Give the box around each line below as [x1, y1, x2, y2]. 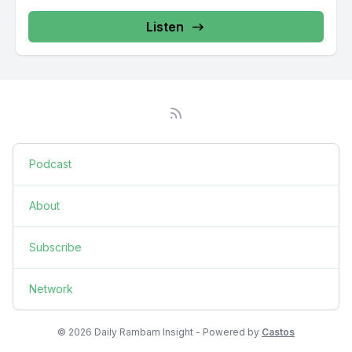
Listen [146, 19, 184, 35]
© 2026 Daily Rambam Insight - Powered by [57, 326, 262, 338]
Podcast [29, 157, 71, 170]
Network [29, 282, 73, 295]
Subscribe [29, 240, 82, 254]
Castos [262, 326, 295, 338]
